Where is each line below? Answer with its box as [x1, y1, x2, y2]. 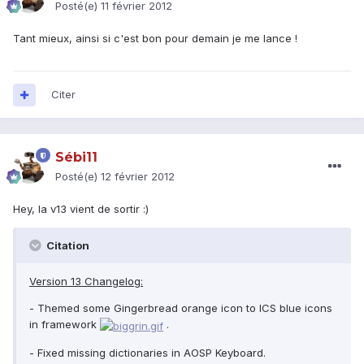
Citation [44, 239, 89, 253]
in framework [29, 318, 100, 331]
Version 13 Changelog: [29, 275, 143, 288]
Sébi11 [55, 149, 97, 166]
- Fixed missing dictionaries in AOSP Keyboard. [29, 345, 266, 359]
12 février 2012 [101, 170, 175, 184]
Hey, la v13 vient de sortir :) [13, 202, 149, 216]
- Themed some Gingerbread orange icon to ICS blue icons [29, 301, 332, 315]
